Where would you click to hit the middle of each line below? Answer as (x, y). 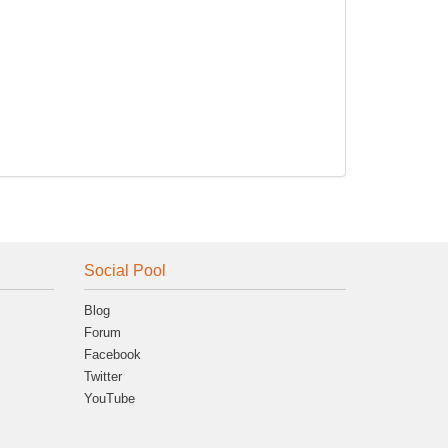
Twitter (102, 376)
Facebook (112, 354)
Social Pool (124, 270)
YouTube (109, 398)
